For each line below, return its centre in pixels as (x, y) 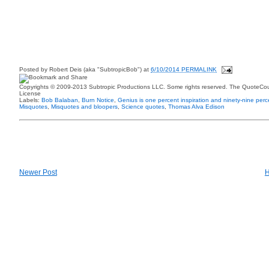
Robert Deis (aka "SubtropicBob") (95, 70)
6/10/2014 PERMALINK (184, 70)
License (30, 93)
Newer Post (38, 172)
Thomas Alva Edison (196, 107)
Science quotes (143, 107)
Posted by (34, 70)
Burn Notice (98, 100)
